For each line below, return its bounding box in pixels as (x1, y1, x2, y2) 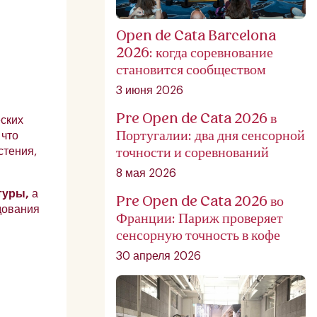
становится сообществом (116, 59, 266, 79)
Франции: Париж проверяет (116, 208, 283, 227)
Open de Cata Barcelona (116, 25, 276, 45)
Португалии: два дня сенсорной (116, 125, 305, 144)
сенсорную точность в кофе (116, 225, 280, 244)
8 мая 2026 (116, 167, 176, 179)
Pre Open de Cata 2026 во (116, 191, 284, 210)
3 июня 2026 (116, 84, 183, 96)
